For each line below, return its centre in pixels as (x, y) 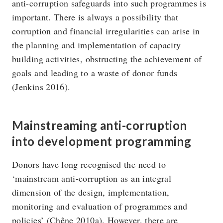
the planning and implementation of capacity (97, 45)
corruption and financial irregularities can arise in (106, 31)
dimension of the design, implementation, (91, 192)
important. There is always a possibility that (95, 17)
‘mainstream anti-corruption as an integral (92, 178)
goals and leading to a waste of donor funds (95, 73)
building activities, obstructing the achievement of (107, 59)
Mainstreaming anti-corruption (100, 125)
